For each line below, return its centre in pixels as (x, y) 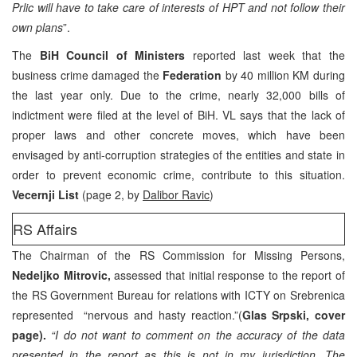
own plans (37, 27)
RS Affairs (45, 228)
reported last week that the (265, 55)
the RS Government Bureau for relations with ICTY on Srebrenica (178, 294)
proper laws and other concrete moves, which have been (178, 134)
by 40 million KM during (285, 75)
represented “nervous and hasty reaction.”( (127, 314)
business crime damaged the (88, 75)
